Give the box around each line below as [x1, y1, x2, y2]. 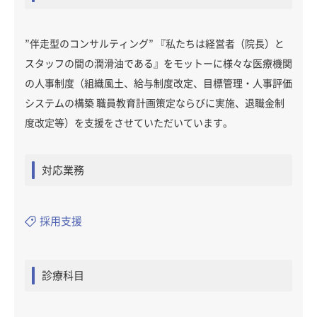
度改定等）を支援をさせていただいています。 [25, 118, 233, 128]
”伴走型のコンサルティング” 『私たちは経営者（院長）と [25, 39, 284, 49]
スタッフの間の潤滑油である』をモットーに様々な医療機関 [25, 59, 292, 69]
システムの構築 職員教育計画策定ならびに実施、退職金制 [25, 98, 284, 108]
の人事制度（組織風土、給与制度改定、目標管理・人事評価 [25, 79, 292, 88]
